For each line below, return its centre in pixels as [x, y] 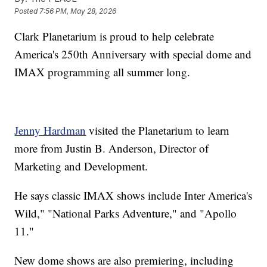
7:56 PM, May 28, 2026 [78, 11]
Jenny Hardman [50, 131]
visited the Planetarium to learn [158, 131]
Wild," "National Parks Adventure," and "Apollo [126, 213]
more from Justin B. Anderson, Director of [112, 148]
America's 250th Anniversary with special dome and [133, 54]
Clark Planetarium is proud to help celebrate [114, 36]
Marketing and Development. [81, 166]
